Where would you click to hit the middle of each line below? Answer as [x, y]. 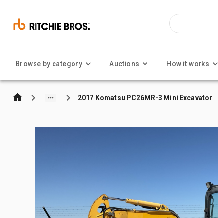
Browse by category [49, 64]
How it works [188, 64]
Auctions [125, 64]
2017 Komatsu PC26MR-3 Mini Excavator [145, 98]
